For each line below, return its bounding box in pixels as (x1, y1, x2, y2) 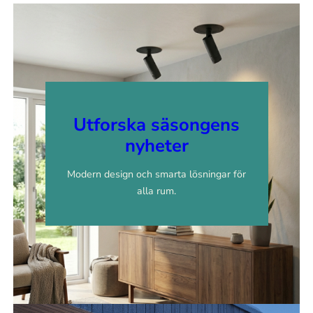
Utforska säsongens (73, 112, 240, 137)
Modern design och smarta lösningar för (67, 167, 246, 181)
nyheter (124, 133, 189, 158)
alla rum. (137, 184, 176, 198)
